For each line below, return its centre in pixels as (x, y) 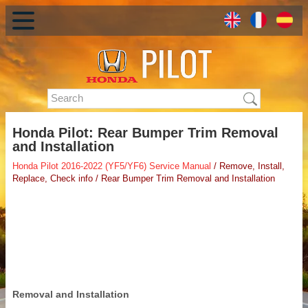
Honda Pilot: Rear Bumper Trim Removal (145, 133)
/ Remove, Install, (248, 166)
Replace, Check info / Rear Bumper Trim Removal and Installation (144, 179)
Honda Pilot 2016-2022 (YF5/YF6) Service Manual (112, 166)
